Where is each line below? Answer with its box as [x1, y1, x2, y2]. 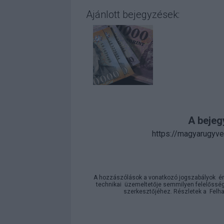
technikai [96, 181, 121, 188]
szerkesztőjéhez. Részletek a [123, 188, 209, 195]
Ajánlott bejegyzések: [86, 8, 179, 21]
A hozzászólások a [93, 174, 148, 181]
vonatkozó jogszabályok [148, 174, 215, 181]
